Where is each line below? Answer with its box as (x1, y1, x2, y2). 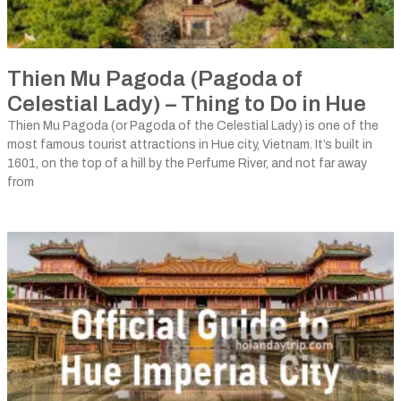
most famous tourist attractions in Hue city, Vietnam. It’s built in (7, 138, 372, 151)
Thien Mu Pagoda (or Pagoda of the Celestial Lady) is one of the (7, 119, 379, 132)
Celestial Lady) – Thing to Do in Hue (7, 92, 366, 115)
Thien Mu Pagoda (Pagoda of (7, 67, 302, 90)
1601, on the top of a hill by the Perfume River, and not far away (7, 157, 367, 170)
